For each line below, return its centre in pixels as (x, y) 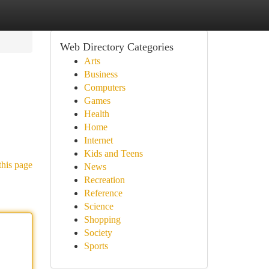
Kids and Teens (113, 153)
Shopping (102, 219)
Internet (98, 140)
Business (101, 74)
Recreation (104, 180)
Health (96, 114)
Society (98, 233)
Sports (96, 246)
